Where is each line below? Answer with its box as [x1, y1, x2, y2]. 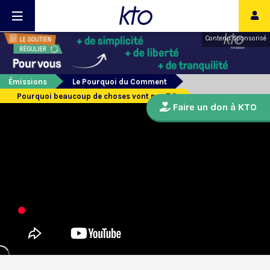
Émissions [8, 77, 47, 87]
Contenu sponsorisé [206, 34, 266, 42]
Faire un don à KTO [171, 101, 257, 113]
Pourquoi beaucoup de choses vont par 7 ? [17, 92, 177, 101]
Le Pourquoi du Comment [72, 77, 167, 87]
